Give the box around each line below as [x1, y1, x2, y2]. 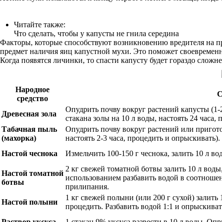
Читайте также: [14, 20, 65, 29]
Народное [15, 85, 50, 94]
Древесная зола [1, 110, 56, 118]
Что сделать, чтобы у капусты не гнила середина [14, 29, 179, 38]
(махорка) [1, 134, 36, 142]
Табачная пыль [1, 125, 57, 133]
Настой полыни [1, 198, 57, 206]
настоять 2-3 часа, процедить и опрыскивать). [65, 134, 220, 142]
